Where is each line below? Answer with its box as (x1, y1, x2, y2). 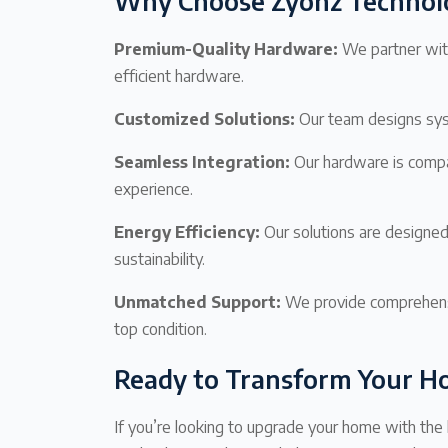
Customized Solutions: (114, 108, 295, 129)
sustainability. (114, 248, 205, 269)
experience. (114, 178, 193, 199)
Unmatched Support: (114, 291, 281, 312)
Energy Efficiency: (114, 221, 260, 242)
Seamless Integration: (114, 151, 290, 172)
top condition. (114, 318, 207, 339)
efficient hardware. (114, 65, 244, 86)
